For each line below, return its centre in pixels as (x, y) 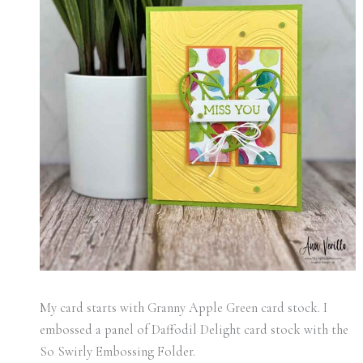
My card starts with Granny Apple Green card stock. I (183, 308)
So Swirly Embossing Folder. (117, 352)
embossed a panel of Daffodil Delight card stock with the (194, 330)
